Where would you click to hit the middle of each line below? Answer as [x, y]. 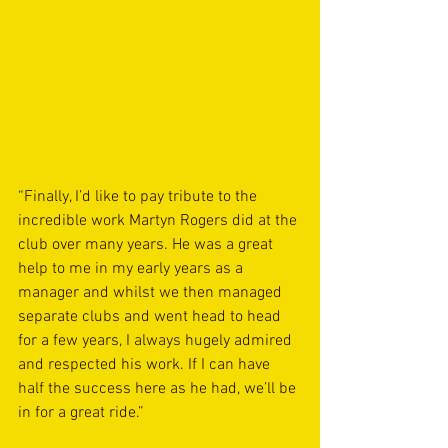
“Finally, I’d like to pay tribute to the [139, 197]
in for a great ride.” [81, 413]
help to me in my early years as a [132, 269]
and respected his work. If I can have [146, 365]
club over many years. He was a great [147, 245]
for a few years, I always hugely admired [157, 341]
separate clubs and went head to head [151, 317]
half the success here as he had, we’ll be [159, 389]
